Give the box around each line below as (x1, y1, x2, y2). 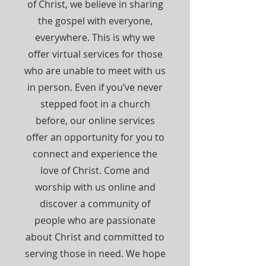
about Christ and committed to (26, 230, 164, 243)
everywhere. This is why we (35, 31, 155, 44)
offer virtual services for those (27, 47, 163, 61)
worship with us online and (34, 180, 156, 194)
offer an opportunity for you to (26, 131, 164, 144)
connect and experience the (33, 147, 157, 160)
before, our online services (35, 114, 155, 127)
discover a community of (40, 197, 150, 210)
